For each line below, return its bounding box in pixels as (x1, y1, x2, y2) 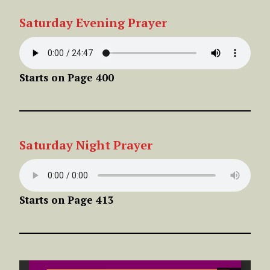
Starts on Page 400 (19, 70, 114, 84)
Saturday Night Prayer (19, 136, 152, 153)
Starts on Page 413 (19, 192, 114, 207)
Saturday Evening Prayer (19, 14, 167, 31)
